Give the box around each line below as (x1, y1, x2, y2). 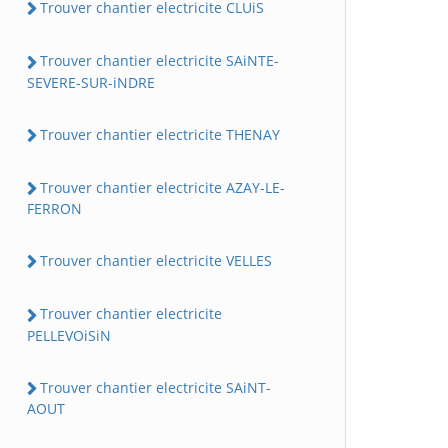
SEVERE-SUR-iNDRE (27, 72, 155, 92)
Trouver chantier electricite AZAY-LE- (40, 177, 285, 197)
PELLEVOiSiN (27, 325, 111, 345)
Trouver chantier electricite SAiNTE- (40, 51, 279, 71)
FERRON (27, 199, 82, 218)
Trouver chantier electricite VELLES (40, 251, 272, 270)
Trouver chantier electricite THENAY (40, 124, 280, 144)
